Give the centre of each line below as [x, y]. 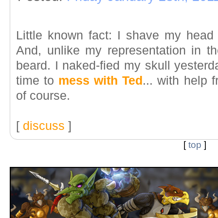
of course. [43, 96]
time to [37, 81]
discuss [44, 126]
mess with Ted [101, 81]
